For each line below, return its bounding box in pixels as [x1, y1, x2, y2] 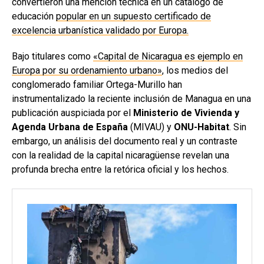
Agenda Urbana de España [12, 121, 128, 133]
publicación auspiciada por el [12, 107, 133, 118]
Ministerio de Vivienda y [133, 107, 239, 118]
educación [12, 10, 56, 22]
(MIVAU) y [128, 121, 174, 133]
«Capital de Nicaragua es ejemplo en [93, 50, 243, 62]
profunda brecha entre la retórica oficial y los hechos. [12, 163, 229, 175]
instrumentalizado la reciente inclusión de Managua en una [12, 93, 251, 104]
